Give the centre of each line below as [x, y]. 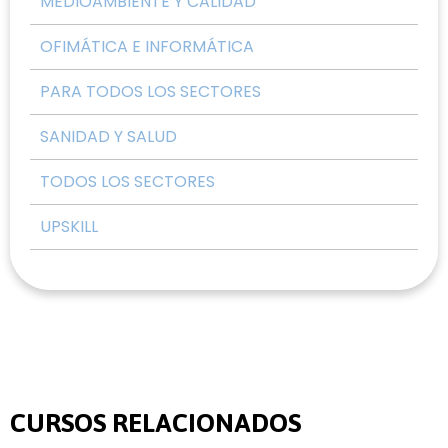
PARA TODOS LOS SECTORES [150, 92]
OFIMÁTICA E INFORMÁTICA [147, 47]
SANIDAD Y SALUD [108, 137]
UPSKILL [69, 227]
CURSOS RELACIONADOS [155, 423]
